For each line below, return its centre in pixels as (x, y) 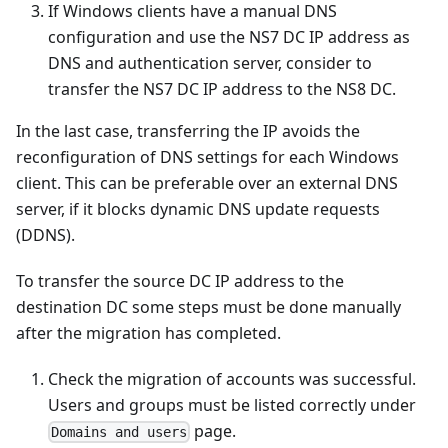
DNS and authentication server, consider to (210, 62)
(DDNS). (45, 234)
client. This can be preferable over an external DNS (207, 182)
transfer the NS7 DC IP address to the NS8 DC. (222, 88)
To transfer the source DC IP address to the (180, 280)
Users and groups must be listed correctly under (232, 404)
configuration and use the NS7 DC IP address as (229, 36)
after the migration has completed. (148, 332)
